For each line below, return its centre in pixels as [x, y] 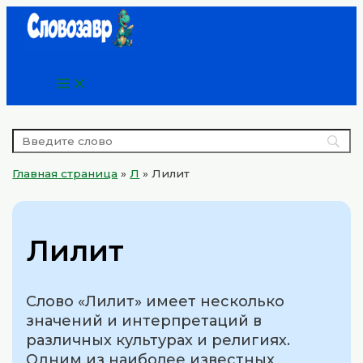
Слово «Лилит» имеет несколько [156, 302]
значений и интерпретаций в [144, 321]
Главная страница [65, 174]
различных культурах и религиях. [158, 341]
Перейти [33, 9]
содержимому [49, 48]
